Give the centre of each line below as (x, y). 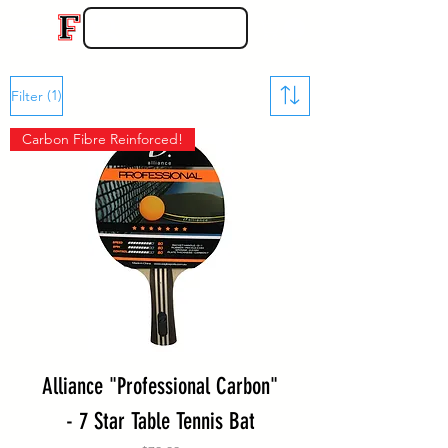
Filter (27, 96)
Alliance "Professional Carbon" (160, 387)
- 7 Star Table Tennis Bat (160, 422)
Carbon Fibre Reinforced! (102, 139)
